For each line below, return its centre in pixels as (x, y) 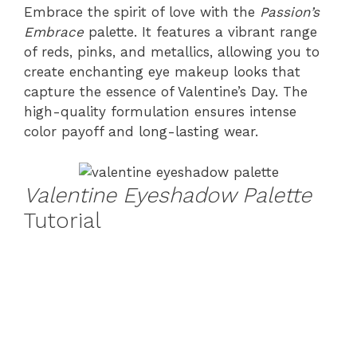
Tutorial (63, 220)
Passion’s (290, 12)
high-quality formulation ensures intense (160, 112)
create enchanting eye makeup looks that (162, 72)
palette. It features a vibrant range (200, 32)
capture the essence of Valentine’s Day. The (166, 92)
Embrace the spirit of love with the (142, 12)
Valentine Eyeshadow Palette (168, 195)
